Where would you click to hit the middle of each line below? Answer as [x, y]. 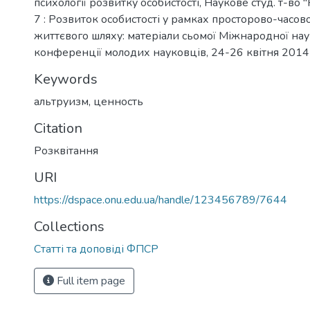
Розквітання [66, 151]
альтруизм [61, 101]
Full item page [90, 281]
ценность [118, 101]
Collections [69, 226]
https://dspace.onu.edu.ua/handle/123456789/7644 [161, 200]
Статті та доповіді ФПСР [96, 249]
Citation [58, 128]
